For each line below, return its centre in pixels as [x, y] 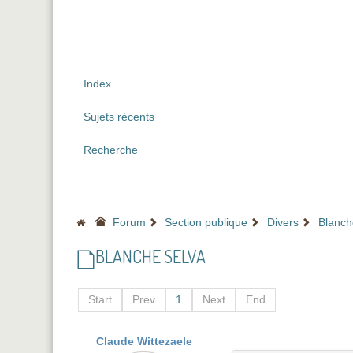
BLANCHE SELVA [151, 256]
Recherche [111, 150]
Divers [283, 223]
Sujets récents [119, 117]
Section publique [206, 223]
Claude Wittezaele [144, 342]
